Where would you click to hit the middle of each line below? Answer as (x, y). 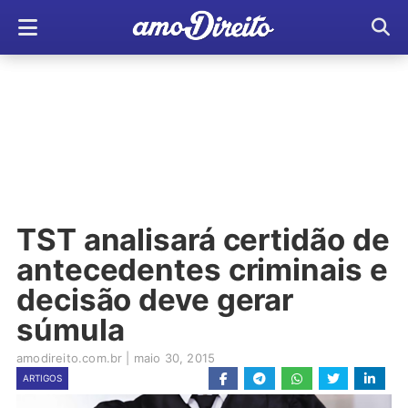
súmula (71, 330)
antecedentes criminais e (202, 270)
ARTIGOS (42, 378)
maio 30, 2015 (174, 358)
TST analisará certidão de (203, 240)
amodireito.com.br (70, 358)
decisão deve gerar (155, 300)
